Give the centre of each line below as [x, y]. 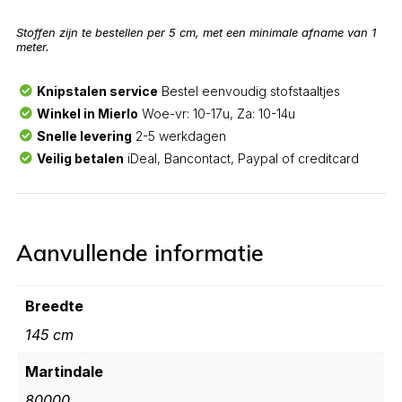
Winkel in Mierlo [87, 113]
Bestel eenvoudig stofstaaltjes [249, 91]
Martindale [64, 371]
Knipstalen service [97, 91]
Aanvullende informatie [140, 253]
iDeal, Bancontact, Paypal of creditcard [241, 158]
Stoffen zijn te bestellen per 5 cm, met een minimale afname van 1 [196, 32]
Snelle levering [84, 135]
